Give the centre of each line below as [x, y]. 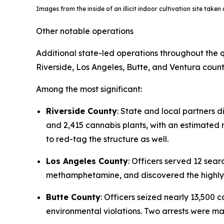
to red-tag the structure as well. [108, 139]
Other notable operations [85, 31]
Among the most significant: [89, 89]
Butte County [73, 197]
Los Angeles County [87, 161]
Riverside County [81, 111]
